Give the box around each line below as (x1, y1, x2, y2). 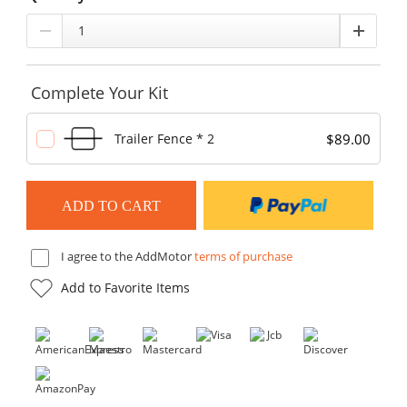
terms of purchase (194, 248, 293, 264)
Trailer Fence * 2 (114, 130, 215, 147)
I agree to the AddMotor (57, 248, 194, 264)
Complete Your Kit (30, 82, 168, 104)
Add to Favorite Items (60, 278, 190, 296)
